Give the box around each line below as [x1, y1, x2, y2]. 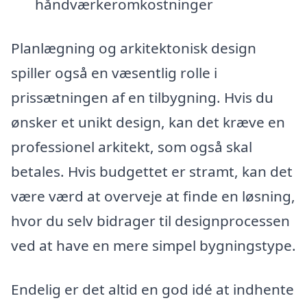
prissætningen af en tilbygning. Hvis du [11, 88, 273, 108]
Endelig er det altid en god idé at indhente [11, 279, 294, 299]
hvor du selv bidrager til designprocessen [11, 211, 290, 231]
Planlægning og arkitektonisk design [11, 38, 256, 58]
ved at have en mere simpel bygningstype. [11, 236, 296, 256]
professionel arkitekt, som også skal [11, 137, 252, 157]
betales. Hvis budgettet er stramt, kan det [11, 162, 293, 182]
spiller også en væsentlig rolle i [11, 63, 217, 83]
